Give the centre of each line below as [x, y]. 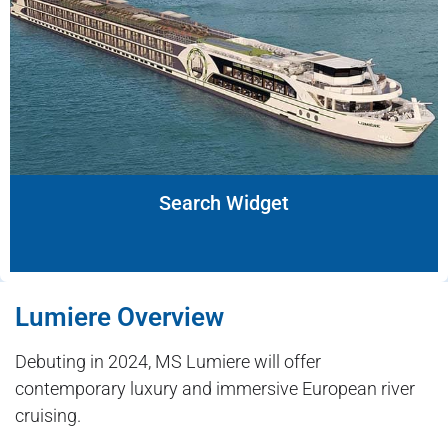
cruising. [48, 416]
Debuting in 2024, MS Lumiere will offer [168, 362]
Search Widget [224, 203]
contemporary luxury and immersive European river [215, 389]
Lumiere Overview [119, 317]
